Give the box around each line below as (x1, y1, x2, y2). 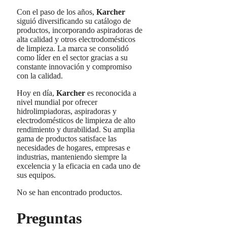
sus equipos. (17, 171, 56, 180)
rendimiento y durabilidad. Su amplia (17, 125, 135, 134)
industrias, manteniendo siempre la (17, 153, 127, 162)
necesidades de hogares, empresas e (17, 143, 130, 153)
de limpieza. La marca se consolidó (17, 44, 129, 53)
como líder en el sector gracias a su (17, 53, 128, 62)
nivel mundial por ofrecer (17, 98, 97, 107)
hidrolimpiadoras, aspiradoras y (17, 107, 117, 116)
